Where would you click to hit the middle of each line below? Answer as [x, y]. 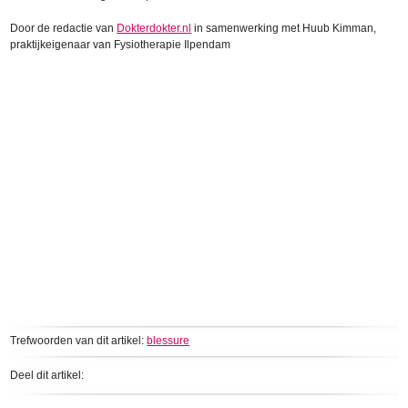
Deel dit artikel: [47, 375]
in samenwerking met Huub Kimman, [284, 29]
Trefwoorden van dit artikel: [79, 341]
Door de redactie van [64, 29]
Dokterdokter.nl [154, 29]
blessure [168, 341]
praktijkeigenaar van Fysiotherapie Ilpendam [121, 45]
